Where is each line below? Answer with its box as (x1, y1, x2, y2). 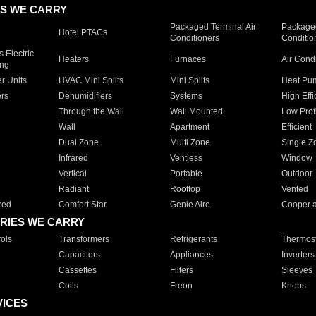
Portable (169, 169, 202, 178)
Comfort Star (58, 200, 107, 209)
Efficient (281, 122, 312, 132)
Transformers (58, 234, 109, 244)
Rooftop (169, 184, 200, 194)
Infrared (58, 153, 88, 163)
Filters (169, 265, 193, 275)
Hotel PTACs (58, 28, 107, 37)
